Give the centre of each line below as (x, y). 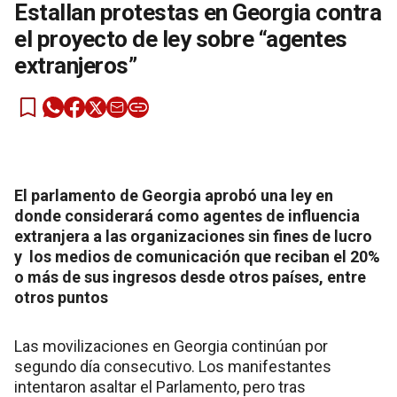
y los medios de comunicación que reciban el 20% (197, 256)
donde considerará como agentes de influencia (187, 215)
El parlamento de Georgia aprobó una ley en (174, 195)
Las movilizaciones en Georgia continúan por (171, 346)
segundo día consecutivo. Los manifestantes (173, 366)
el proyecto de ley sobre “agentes (181, 39)
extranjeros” (75, 65)
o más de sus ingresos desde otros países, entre (190, 276)
